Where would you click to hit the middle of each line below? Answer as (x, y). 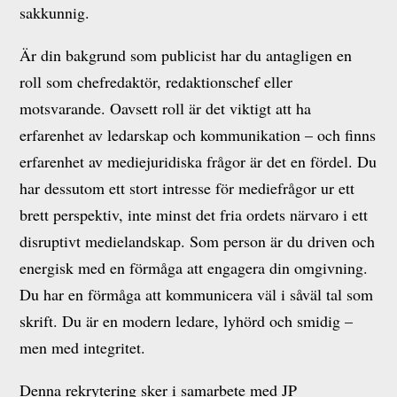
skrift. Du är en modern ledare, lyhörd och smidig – (187, 321)
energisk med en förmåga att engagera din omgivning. (194, 268)
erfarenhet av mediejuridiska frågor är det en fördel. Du (198, 161)
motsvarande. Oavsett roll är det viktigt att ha (166, 108)
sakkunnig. (55, 12)
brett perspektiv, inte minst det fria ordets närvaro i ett (194, 214)
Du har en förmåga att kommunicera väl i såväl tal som (197, 294)
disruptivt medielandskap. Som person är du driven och (198, 241)
